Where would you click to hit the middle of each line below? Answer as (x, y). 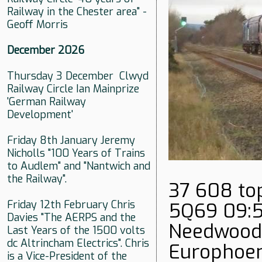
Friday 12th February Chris (71, 205)
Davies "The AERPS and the (71, 218)
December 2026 (46, 51)
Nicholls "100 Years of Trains (76, 154)
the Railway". (37, 179)
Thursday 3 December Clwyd (78, 76)
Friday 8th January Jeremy (71, 141)
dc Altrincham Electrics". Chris (78, 244)
